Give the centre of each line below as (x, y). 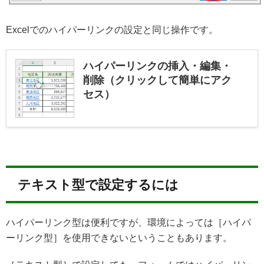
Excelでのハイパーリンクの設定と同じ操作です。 (112, 30)
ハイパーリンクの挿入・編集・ (157, 66)
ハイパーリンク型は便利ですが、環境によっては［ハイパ (128, 223)
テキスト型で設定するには (98, 185)
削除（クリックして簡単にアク (157, 80)
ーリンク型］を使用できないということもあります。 (119, 238)
